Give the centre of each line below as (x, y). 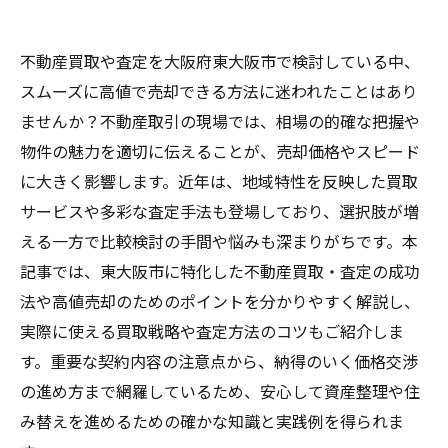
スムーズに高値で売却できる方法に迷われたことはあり (219, 91)
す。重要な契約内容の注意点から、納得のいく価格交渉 (219, 361)
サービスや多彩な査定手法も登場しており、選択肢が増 (219, 211)
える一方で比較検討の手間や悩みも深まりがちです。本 (219, 241)
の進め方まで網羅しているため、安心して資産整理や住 (220, 391)
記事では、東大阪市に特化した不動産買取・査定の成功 (220, 271)
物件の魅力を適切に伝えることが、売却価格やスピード (220, 151)
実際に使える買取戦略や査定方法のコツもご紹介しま (212, 331)
